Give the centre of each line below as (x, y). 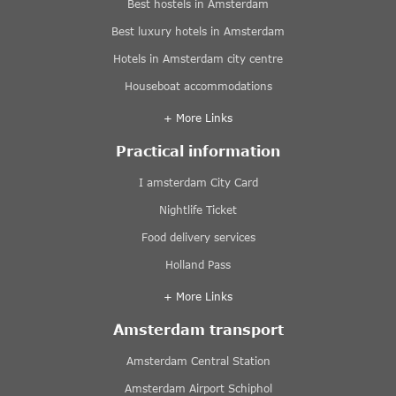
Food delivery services (198, 237)
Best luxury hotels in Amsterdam (198, 31)
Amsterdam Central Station (198, 361)
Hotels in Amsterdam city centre (198, 58)
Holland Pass (198, 264)
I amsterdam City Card (198, 182)
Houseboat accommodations (198, 86)
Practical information (198, 150)
